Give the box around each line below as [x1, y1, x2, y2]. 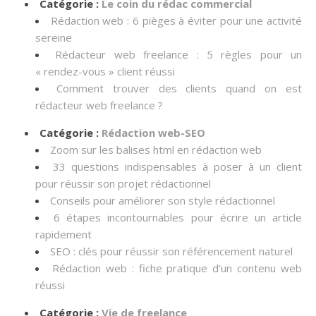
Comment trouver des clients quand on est [56, 81, 303, 95]
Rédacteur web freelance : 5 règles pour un [55, 47, 302, 61]
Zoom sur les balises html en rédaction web [50, 142, 262, 157]
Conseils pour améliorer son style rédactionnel [50, 193, 275, 207]
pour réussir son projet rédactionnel [35, 176, 211, 190]
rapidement [35, 227, 92, 241]
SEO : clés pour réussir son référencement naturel [50, 244, 293, 258]
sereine [35, 30, 72, 44]
